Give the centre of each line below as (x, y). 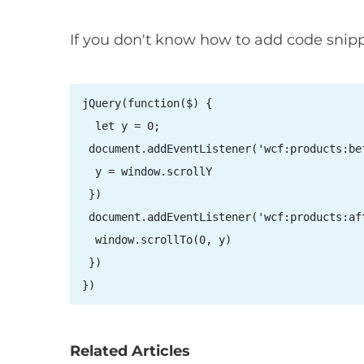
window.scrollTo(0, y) (157, 240)
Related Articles (130, 351)
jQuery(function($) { (147, 103)
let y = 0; (121, 126)
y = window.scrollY (147, 171)
